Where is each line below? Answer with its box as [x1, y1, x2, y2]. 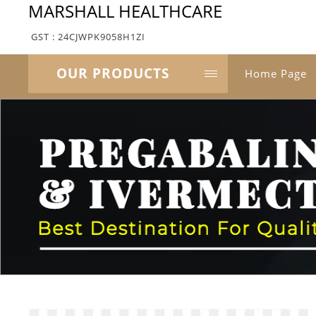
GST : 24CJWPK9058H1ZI [31, 30, 145, 43]
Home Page [245, 66, 307, 80]
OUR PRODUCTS [56, 64, 169, 83]
